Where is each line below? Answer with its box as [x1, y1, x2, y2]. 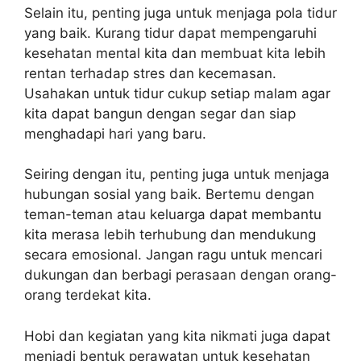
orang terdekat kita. [24, 287, 151, 303]
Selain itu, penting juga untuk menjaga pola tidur [24, 4, 337, 21]
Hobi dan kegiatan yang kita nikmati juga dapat [24, 327, 330, 344]
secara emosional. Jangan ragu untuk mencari [24, 247, 322, 263]
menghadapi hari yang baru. [24, 125, 206, 142]
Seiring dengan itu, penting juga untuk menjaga [24, 166, 330, 182]
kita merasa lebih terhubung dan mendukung [24, 226, 316, 243]
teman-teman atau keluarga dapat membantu [24, 206, 322, 222]
